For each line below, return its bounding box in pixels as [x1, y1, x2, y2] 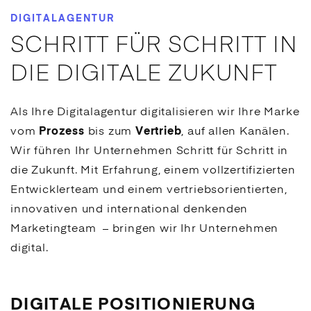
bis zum [84, 126, 136, 137]
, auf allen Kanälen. [181, 126, 289, 137]
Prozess [35, 126, 85, 137]
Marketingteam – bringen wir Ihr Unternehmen [10, 224, 279, 235]
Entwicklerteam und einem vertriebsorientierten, [10, 185, 287, 196]
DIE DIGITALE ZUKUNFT [10, 63, 277, 85]
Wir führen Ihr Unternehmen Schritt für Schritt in [10, 146, 289, 157]
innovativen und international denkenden [10, 204, 249, 215]
